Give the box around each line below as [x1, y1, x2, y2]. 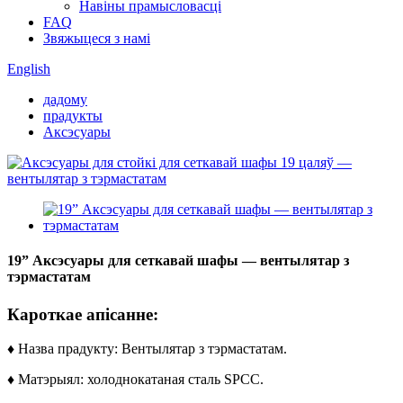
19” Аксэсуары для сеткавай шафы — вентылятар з [7, 253, 349, 269]
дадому [43, 92, 87, 107]
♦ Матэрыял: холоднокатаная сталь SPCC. [7, 372, 264, 388]
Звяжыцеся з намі [43, 31, 150, 46]
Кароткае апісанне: [7, 304, 158, 324]
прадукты [43, 108, 103, 123]
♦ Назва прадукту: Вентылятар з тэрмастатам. [7, 341, 287, 357]
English [7, 61, 50, 76]
